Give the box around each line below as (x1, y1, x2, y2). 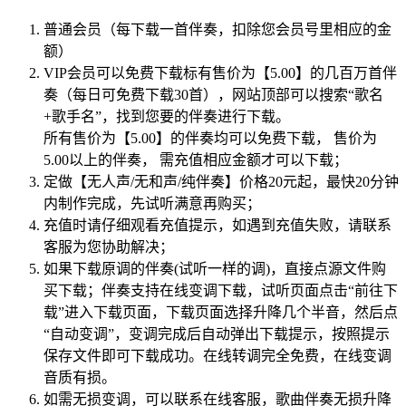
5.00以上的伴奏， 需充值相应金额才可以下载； (43, 152, 348, 169)
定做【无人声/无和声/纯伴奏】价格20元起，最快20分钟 (43, 174, 399, 190)
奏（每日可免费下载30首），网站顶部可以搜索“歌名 (43, 87, 383, 103)
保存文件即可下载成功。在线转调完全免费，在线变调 (43, 348, 391, 364)
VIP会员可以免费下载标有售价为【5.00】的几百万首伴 (43, 65, 397, 82)
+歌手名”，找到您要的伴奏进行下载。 (43, 109, 290, 125)
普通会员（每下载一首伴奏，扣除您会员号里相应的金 (43, 22, 391, 38)
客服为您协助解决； (43, 239, 174, 256)
